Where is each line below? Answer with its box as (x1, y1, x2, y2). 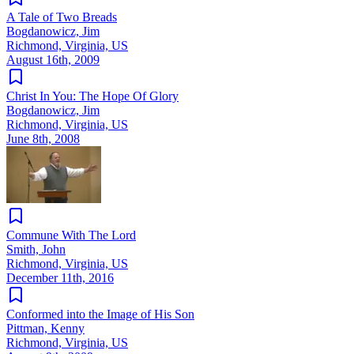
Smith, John (6, 242, 66, 256)
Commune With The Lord (6, 228, 136, 242)
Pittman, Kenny (6, 321, 85, 335)
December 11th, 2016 (6, 270, 114, 284)
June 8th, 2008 (6, 131, 80, 145)
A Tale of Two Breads (6, 9, 117, 24)
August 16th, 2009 (6, 52, 100, 66)
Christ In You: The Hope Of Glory (6, 88, 179, 103)
